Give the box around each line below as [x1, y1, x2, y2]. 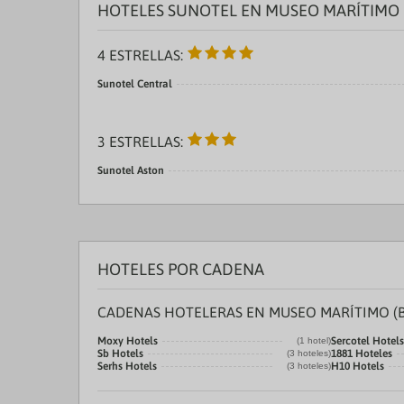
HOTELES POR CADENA [97, 260, 264, 279]
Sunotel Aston [97, 164, 164, 177]
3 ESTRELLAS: [97, 133, 187, 150]
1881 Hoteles [331, 347, 392, 360]
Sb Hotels [97, 347, 143, 360]
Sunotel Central [97, 78, 172, 90]
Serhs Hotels [97, 360, 157, 372]
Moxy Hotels [97, 335, 158, 347]
